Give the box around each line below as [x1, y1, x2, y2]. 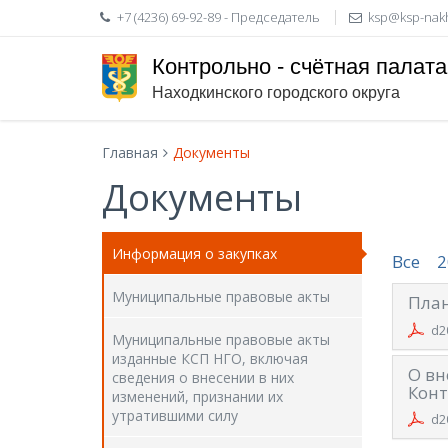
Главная [102, 143, 158, 162]
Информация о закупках [112, 244, 277, 263]
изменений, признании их [112, 387, 283, 406]
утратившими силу [112, 406, 238, 425]
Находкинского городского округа [152, 83, 400, 101]
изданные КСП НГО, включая [112, 349, 308, 368]
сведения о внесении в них [112, 368, 294, 387]
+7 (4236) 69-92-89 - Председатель [117, 8, 321, 26]
